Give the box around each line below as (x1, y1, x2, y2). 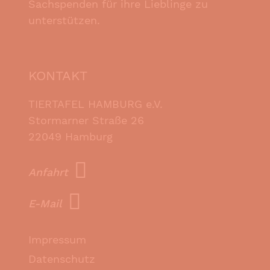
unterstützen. (28, 13, 100, 27)
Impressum (28, 233, 86, 246)
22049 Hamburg (28, 130, 113, 143)
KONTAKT (28, 67, 87, 83)
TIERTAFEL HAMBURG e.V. (28, 97, 163, 110)
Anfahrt (28, 166, 68, 179)
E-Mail (28, 197, 62, 210)
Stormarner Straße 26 (28, 113, 144, 127)
